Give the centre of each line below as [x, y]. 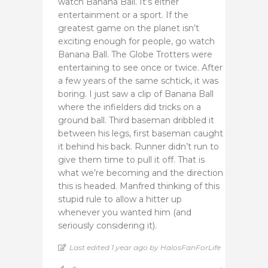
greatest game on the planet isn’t [129, 28]
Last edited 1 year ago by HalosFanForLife [145, 247]
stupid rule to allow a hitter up [120, 199]
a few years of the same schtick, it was [138, 80]
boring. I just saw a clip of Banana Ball [136, 94]
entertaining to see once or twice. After [140, 67]
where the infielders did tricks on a [130, 107]
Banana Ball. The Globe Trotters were [135, 54]
